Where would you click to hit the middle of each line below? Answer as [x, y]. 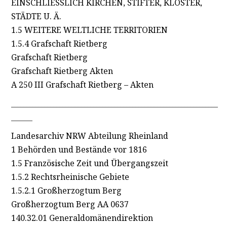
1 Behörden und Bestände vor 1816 [79, 149]
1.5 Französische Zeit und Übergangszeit [89, 163]
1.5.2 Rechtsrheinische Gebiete [70, 177]
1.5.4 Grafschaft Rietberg [59, 44]
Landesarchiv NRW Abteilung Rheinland [89, 136]
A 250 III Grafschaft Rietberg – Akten [82, 85]
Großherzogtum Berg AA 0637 [70, 204]
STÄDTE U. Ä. [36, 16]
